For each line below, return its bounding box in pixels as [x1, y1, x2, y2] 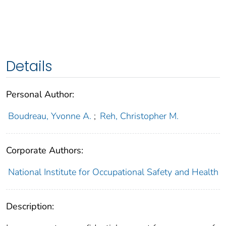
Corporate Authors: [6, 144, 83, 157]
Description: [6, 200, 54, 213]
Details [6, 56, 52, 77]
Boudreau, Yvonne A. [8, 110, 91, 123]
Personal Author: [6, 88, 74, 101]
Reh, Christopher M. [100, 110, 179, 123]
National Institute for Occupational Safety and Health [8, 166, 218, 179]
